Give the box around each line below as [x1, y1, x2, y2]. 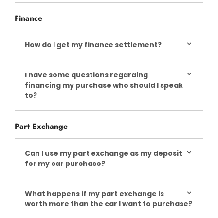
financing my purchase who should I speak [25, 80, 183, 91]
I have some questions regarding [25, 70, 148, 80]
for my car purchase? [25, 158, 105, 168]
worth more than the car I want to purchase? [25, 199, 192, 209]
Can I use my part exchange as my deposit [25, 148, 182, 158]
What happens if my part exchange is [25, 188, 164, 199]
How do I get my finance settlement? [25, 40, 162, 50]
